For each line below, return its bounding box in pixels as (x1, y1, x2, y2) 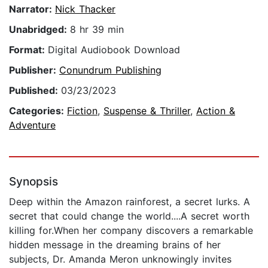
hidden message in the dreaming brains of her (9, 239, 221, 251)
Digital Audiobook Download (48, 44, 180, 56)
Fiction (67, 105, 98, 117)
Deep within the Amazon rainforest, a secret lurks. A (9, 196, 250, 208)
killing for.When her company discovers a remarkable (9, 224, 253, 237)
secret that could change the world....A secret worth (9, 210, 249, 223)
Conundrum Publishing (59, 64, 162, 77)
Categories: (9, 105, 67, 117)
